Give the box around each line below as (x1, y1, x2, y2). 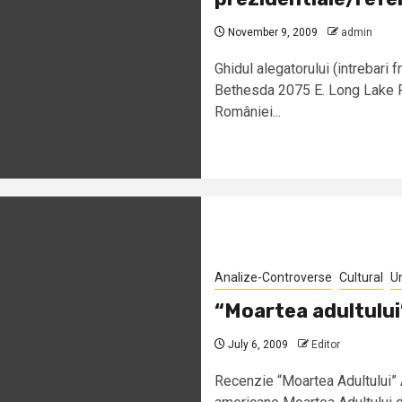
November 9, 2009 (225, 25, 318, 39)
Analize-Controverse (214, 269, 332, 284)
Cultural (339, 269, 383, 284)
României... (214, 102, 281, 120)
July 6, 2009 (225, 337, 288, 351)
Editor (311, 337, 340, 351)
